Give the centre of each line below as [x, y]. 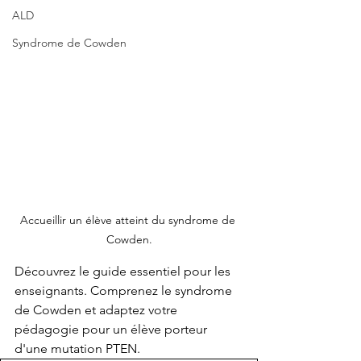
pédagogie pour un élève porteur [112, 330]
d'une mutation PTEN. [77, 349]
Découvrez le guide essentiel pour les [124, 272]
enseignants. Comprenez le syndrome [125, 291]
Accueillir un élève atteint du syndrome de [129, 220]
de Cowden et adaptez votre [98, 310]
